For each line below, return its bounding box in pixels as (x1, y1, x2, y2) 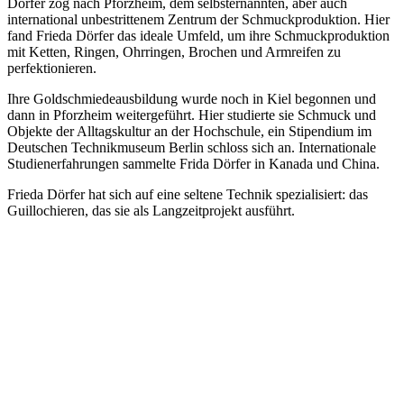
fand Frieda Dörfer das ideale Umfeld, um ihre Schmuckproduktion (7, 27, 390, 43)
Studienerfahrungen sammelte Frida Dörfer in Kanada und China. (7, 155, 380, 171)
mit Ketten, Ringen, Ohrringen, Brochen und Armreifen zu (7, 43, 341, 60)
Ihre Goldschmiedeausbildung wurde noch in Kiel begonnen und (7, 90, 376, 106)
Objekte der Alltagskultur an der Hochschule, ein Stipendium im (7, 123, 372, 139)
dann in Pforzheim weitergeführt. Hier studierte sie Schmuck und (7, 106, 376, 123)
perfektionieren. (7, 60, 96, 76)
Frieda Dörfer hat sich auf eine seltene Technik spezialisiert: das (7, 186, 368, 202)
